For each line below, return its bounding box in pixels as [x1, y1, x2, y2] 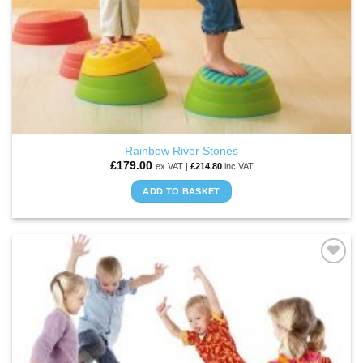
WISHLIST [287, 285, 331, 296]
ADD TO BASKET [143, 186, 220, 197]
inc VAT [221, 161, 254, 172]
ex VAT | [155, 161, 190, 172]
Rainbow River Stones [125, 144, 238, 157]
